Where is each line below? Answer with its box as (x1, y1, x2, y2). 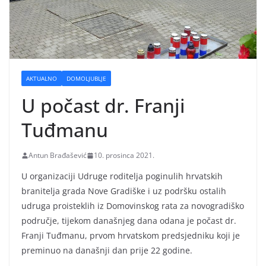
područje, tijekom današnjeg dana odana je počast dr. (21, 215, 236, 227)
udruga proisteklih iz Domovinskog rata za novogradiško (21, 200, 244, 212)
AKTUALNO (26, 74, 57, 83)
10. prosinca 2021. (94, 150, 154, 161)
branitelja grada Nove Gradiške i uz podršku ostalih (21, 185, 226, 197)
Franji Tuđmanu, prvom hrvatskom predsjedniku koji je (21, 230, 240, 242)
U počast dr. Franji (21, 93, 185, 119)
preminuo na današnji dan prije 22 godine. (21, 245, 192, 256)
